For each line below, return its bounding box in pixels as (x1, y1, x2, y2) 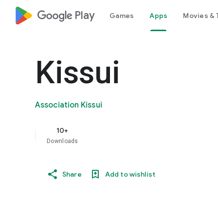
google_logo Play (37, 9, 95, 22)
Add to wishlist (105, 170, 155, 179)
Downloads (47, 138, 78, 145)
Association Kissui (35, 100, 102, 110)
